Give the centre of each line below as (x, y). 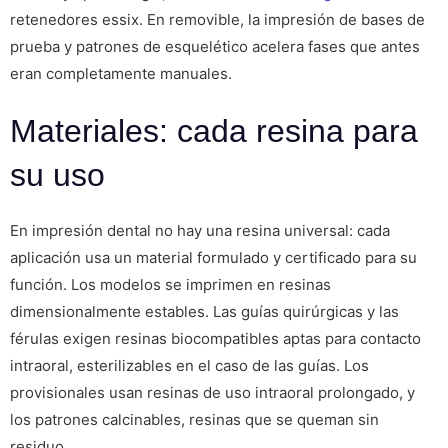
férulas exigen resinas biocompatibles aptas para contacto (215, 339)
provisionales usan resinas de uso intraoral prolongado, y (212, 393)
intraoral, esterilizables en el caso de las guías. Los (189, 366)
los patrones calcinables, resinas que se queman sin (194, 420)
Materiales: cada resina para (214, 131)
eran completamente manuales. (121, 73)
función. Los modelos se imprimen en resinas (170, 285)
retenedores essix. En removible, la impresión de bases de (217, 19)
